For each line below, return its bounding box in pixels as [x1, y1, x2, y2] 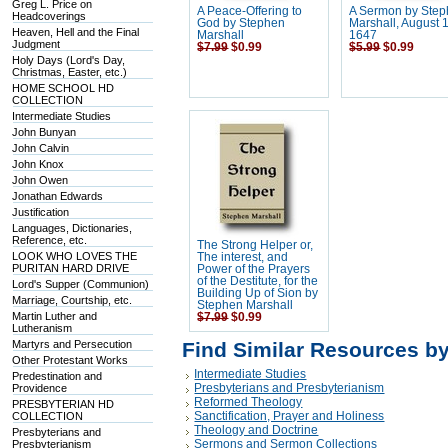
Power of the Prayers [197, 263, 311, 275]
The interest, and [197, 251, 289, 263]
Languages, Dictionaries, [12, 222, 133, 234]
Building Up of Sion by [197, 287, 319, 299]
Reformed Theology [194, 395, 303, 409]
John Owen [12, 174, 69, 186]
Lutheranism [12, 322, 73, 334]
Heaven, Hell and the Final [12, 26, 140, 38]
